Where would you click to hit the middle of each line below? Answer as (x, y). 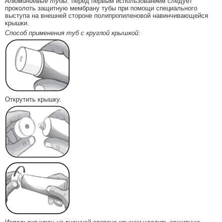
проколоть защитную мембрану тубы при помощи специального (101, 8)
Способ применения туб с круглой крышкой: (73, 33)
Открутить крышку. (33, 100)
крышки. (17, 23)
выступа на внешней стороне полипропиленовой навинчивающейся (107, 16)
